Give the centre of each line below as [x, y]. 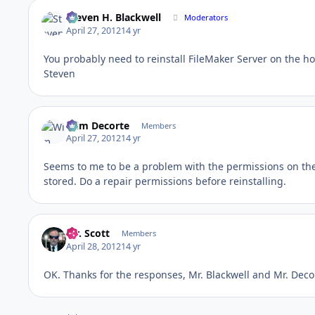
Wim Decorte [98, 125]
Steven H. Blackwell [114, 18]
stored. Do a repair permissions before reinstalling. [165, 181]
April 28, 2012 [94, 246]
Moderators [206, 18]
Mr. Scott [88, 233]
